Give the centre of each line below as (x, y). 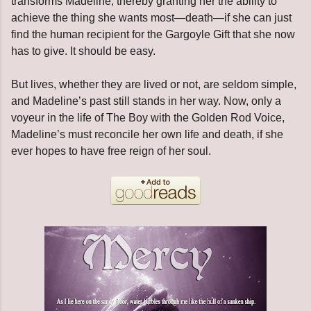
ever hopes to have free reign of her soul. (111, 151)
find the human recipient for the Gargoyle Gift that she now (153, 34)
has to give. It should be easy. (83, 51)
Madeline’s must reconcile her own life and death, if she (147, 134)
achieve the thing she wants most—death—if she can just (151, 17)
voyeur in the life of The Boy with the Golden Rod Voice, (148, 117)
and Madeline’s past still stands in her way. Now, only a (146, 101)
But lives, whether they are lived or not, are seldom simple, (154, 84)
